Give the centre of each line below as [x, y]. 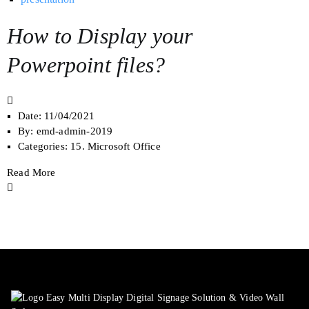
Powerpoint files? [86, 64]
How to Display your [100, 36]
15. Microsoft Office [116, 146]
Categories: [43, 146]
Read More [31, 172]
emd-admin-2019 [73, 131]
